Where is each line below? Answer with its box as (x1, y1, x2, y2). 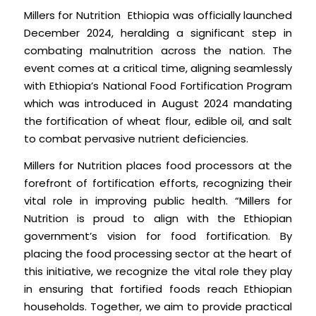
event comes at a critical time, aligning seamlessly (23, 61, 293, 76)
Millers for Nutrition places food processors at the (23, 157, 293, 173)
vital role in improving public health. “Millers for (23, 193, 293, 208)
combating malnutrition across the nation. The (23, 43, 293, 59)
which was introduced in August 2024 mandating (23, 96, 293, 111)
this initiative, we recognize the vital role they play (23, 263, 293, 279)
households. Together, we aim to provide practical (23, 298, 293, 314)
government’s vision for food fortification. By (23, 228, 293, 243)
